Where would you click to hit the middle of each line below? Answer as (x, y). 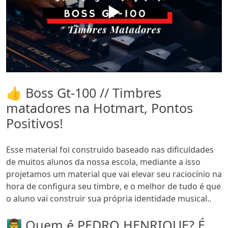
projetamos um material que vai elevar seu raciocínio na (114, 174)
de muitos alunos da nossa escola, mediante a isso (103, 162)
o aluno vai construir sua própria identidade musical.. (109, 198)
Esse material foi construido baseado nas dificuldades (110, 149)
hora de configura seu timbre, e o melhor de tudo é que (113, 186)
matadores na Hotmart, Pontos (99, 108)
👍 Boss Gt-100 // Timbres (84, 92)
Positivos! (35, 123)
